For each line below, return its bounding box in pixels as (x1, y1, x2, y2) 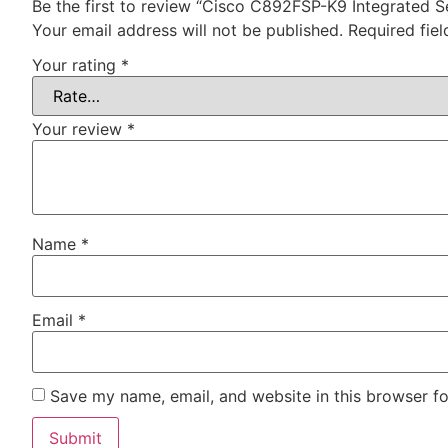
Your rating (32, 55, 121, 76)
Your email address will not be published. (32, 19, 343, 40)
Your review (32, 119, 127, 140)
